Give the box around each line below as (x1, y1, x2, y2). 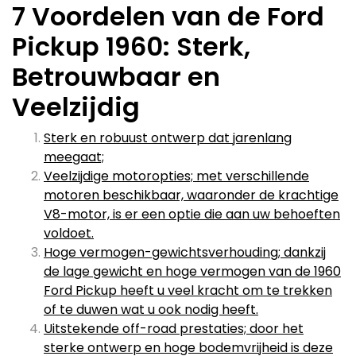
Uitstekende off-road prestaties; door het (44, 319, 304, 338)
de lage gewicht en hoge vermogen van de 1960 (44, 262, 341, 281)
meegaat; (44, 148, 104, 166)
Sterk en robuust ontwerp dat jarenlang (44, 129, 292, 147)
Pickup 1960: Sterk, (12, 29, 250, 64)
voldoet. (44, 224, 94, 242)
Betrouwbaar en (12, 59, 220, 95)
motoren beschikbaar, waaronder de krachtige (44, 186, 339, 204)
